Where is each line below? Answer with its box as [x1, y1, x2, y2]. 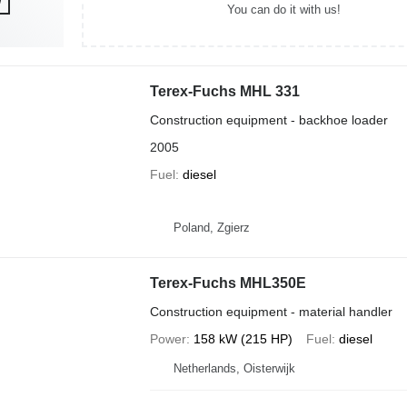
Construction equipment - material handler [149, 304, 392, 319]
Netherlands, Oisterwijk [173, 362, 295, 375]
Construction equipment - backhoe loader [149, 113, 388, 127]
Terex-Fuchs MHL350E [149, 275, 306, 291]
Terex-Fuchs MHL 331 [149, 84, 300, 99]
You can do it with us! [227, 2, 341, 16]
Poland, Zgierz [173, 220, 250, 234]
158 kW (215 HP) [193, 332, 293, 346]
